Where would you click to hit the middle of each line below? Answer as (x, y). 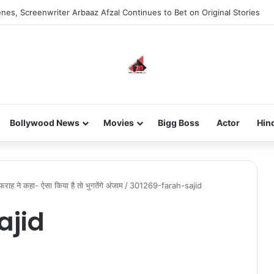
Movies (118, 123)
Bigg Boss (178, 123)
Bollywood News (44, 123)
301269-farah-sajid (166, 185)
